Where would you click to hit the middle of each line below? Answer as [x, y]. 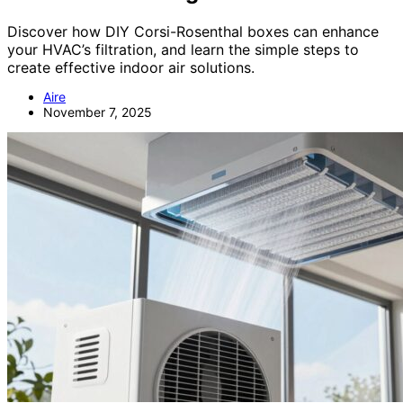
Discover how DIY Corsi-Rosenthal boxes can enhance [193, 31]
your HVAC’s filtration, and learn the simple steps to [183, 49]
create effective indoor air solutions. [131, 67]
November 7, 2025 [98, 112]
